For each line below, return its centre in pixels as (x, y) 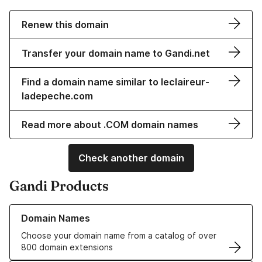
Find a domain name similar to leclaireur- (116, 82)
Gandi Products (59, 186)
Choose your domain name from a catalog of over (119, 236)
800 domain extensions (67, 247)
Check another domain (131, 158)
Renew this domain (65, 25)
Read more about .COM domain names (110, 125)
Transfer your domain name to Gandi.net (116, 54)
